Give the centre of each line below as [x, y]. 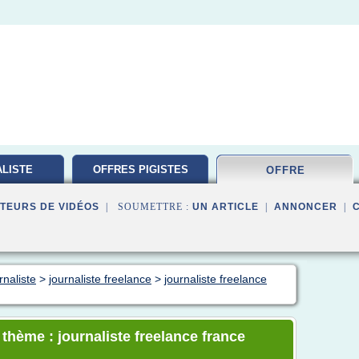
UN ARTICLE [226, 207]
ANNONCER [306, 207]
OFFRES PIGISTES [140, 169]
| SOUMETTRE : [146, 207]
